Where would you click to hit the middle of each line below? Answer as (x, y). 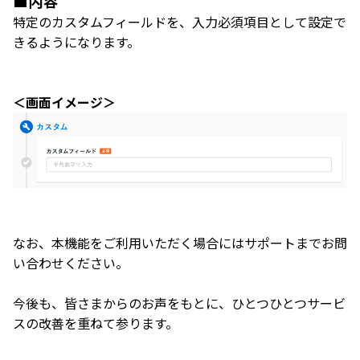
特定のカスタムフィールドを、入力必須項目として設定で (180, 22)
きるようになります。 (76, 42)
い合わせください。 (71, 262)
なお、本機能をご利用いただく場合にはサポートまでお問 (180, 242)
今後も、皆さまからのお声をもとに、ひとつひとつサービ (179, 303)
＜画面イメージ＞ (64, 102)
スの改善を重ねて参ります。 (96, 323)
